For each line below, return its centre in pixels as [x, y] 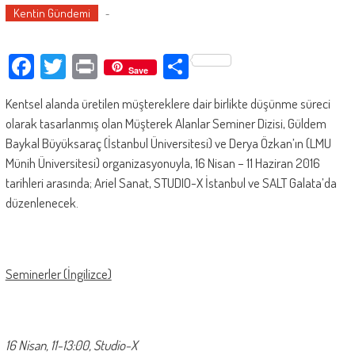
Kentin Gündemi [52, 13]
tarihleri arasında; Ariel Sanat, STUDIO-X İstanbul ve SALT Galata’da [171, 183]
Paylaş [204, 60]
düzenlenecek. [42, 202]
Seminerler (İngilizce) [58, 274]
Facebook [57, 60]
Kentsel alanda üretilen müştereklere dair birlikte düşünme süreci [168, 103]
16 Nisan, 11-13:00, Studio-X [71, 345]
